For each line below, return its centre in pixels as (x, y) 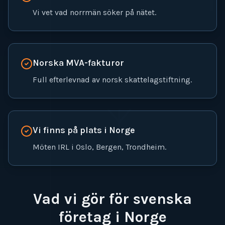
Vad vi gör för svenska (113, 199)
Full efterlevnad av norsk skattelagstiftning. (112, 80)
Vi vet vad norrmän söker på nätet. (94, 12)
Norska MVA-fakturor (78, 63)
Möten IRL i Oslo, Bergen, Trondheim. (99, 147)
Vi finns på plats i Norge (84, 130)
